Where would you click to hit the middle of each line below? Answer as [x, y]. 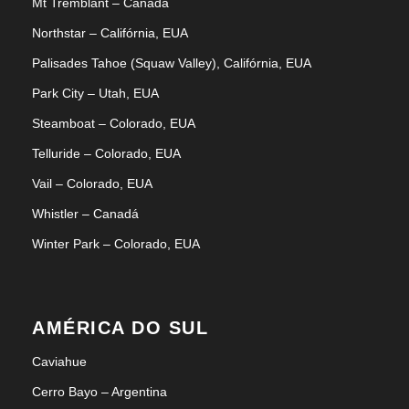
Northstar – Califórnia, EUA [110, 33]
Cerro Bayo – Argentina [100, 392]
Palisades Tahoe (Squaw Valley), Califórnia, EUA [172, 63]
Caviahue [59, 362]
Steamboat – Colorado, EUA [114, 123]
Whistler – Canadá [85, 214]
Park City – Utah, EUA [95, 93]
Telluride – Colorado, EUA [106, 153]
